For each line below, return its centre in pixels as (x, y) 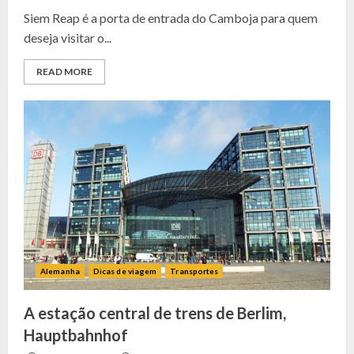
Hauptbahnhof (76, 335)
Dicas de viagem (125, 271)
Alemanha (60, 271)
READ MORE (64, 72)
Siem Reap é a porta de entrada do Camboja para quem (171, 18)
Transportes (194, 271)
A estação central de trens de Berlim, (155, 313)
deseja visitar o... (68, 38)
